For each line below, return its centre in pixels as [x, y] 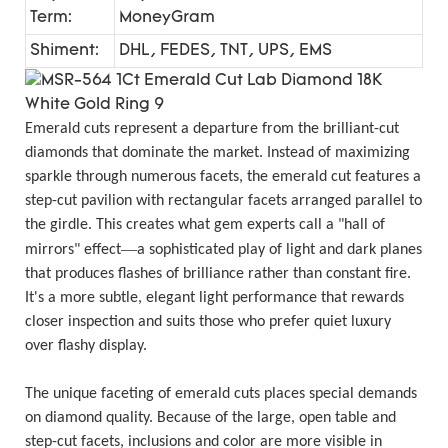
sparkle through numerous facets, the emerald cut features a [223, 176]
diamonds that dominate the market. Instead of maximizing [217, 152]
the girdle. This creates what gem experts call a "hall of [205, 224]
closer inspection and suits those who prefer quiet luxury [208, 321]
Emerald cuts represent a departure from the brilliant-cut [212, 128]
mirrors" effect [73, 249]
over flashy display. [86, 345]
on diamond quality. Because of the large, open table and [210, 417]
